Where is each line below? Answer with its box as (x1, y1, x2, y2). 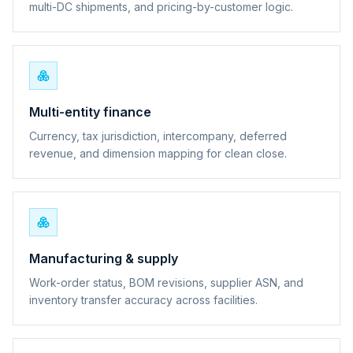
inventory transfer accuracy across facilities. (29, 292, 258, 307)
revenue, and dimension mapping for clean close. (29, 146, 287, 160)
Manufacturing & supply (29, 250, 178, 266)
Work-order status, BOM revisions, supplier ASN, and (29, 275, 303, 289)
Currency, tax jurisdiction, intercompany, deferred (29, 128, 287, 143)
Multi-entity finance (29, 103, 151, 120)
